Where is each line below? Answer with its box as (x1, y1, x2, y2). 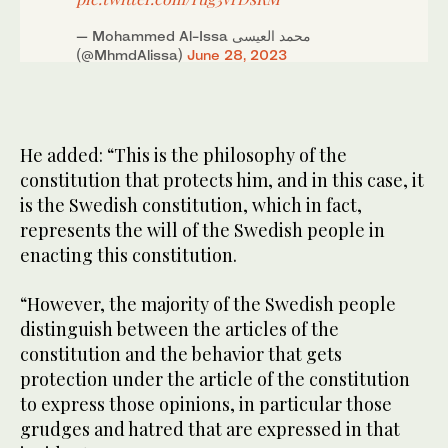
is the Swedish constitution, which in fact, (20, 192, 362, 217)
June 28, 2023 (187, 45, 287, 63)
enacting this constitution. (20, 242, 237, 267)
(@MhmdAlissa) (76, 45, 187, 63)
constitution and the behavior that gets (20, 341, 342, 366)
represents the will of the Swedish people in (20, 217, 385, 242)
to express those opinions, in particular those (20, 391, 392, 416)
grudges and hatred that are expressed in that (20, 416, 400, 441)
